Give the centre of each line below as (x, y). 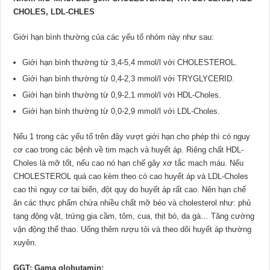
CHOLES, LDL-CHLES (54, 12)
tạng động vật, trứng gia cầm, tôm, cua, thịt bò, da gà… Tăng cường (134, 216)
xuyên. (25, 243)
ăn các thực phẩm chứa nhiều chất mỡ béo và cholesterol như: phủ (132, 203)
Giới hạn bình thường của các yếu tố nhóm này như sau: (114, 37)
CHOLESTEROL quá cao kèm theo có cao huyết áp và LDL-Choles (131, 177)
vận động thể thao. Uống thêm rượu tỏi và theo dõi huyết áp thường (133, 230)
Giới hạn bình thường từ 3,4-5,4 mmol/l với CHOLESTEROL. (130, 63)
